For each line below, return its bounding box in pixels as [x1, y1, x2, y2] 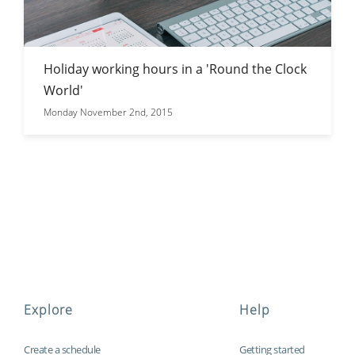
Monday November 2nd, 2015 [44, 105, 173, 119]
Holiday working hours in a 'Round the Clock [44, 59, 307, 78]
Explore [24, 301, 73, 319]
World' [44, 81, 83, 99]
